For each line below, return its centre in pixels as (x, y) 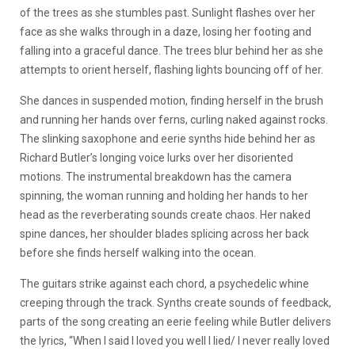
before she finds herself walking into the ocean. (138, 252)
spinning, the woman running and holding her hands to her (164, 195)
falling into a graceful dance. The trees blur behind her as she (172, 50)
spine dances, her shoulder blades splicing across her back (164, 233)
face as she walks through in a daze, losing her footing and (166, 31)
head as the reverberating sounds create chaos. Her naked (165, 214)
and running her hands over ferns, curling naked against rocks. (174, 119)
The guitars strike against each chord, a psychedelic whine (164, 283)
